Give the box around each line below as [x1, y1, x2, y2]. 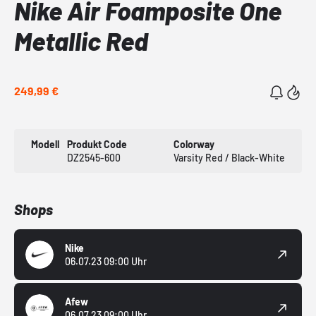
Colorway [173, 138, 214, 151]
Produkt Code [66, 138, 127, 151]
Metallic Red [14, 25, 148, 56]
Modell [31, 138, 59, 151]
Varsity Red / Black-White [173, 152, 285, 164]
